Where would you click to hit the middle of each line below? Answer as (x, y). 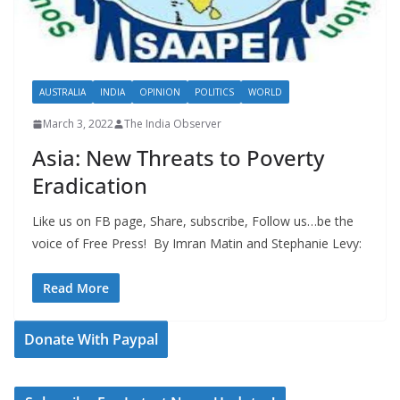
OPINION (160, 92)
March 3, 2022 (78, 124)
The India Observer (173, 124)
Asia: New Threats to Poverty (178, 158)
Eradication (90, 186)
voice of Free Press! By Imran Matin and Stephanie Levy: (197, 244)
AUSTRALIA (62, 92)
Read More (76, 288)
